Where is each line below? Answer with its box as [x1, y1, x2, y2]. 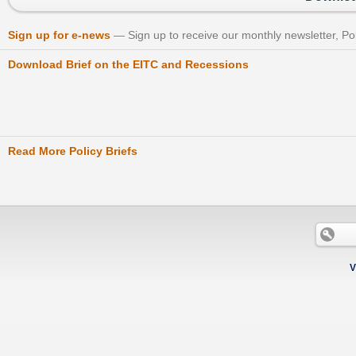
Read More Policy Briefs [8, 145, 137, 158]
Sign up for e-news [8, 29, 110, 42]
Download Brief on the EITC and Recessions [8, 58, 249, 72]
